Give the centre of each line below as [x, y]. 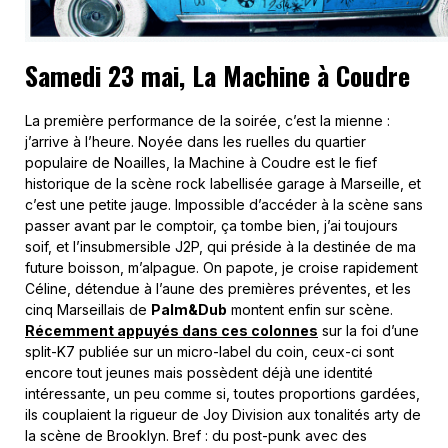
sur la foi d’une [368, 330]
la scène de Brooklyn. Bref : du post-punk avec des [196, 435]
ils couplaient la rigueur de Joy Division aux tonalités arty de [223, 414]
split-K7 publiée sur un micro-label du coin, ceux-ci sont [209, 351]
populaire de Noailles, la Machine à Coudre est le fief [201, 162]
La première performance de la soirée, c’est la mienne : [207, 120]
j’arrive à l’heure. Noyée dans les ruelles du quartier [195, 141]
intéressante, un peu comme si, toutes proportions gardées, [222, 393]
